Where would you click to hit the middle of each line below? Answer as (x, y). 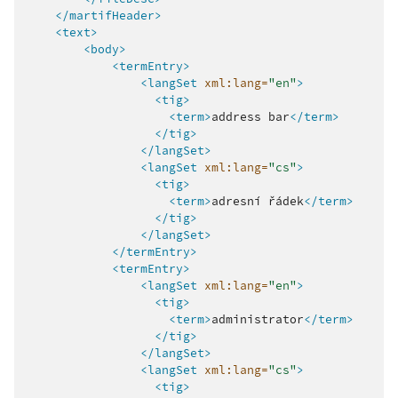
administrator (258, 319)
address (236, 116)
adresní (236, 201)
